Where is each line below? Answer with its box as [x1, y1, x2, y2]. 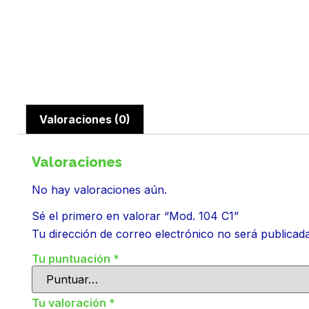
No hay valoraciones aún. [32, 182, 167, 197]
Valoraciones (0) [39, 112, 131, 126]
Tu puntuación [32, 251, 113, 266]
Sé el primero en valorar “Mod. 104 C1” [32, 209, 239, 223]
